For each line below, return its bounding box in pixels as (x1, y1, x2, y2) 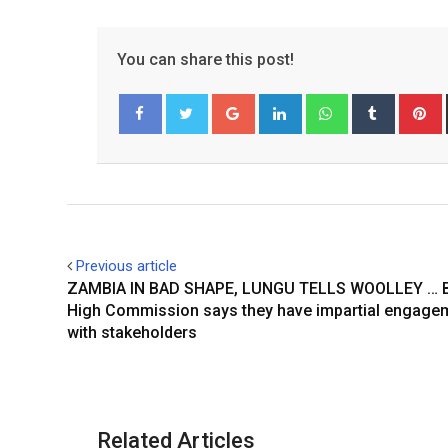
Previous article (76, 257, 177, 275)
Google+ (251, 96, 308, 114)
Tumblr (391, 96, 437, 114)
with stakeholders (67, 323, 197, 342)
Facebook (135, 145, 188, 162)
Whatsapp (344, 96, 411, 114)
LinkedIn (298, 96, 353, 114)
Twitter (181, 145, 221, 162)
